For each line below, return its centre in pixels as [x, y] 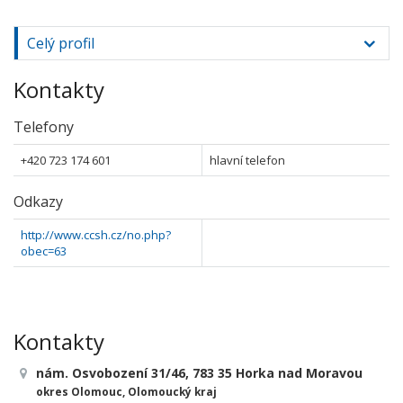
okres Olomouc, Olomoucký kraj [126, 391]
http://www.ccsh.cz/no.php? [96, 235]
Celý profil [61, 43]
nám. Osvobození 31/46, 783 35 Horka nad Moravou [199, 373]
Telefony [44, 127]
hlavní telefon [247, 160]
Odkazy [38, 201]
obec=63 [44, 251]
